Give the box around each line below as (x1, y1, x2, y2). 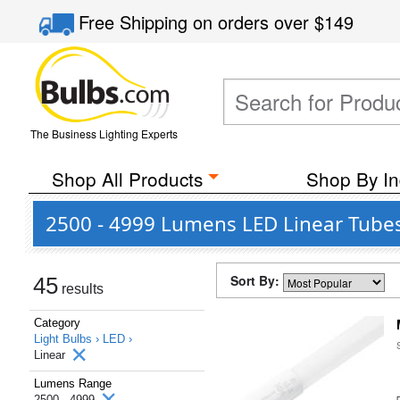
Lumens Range (34, 377, 112, 390)
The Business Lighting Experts (29, 126, 178, 141)
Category (34, 316, 80, 329)
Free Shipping (79, 9, 194, 35)
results (58, 281, 104, 296)
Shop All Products (51, 165, 203, 192)
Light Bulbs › (34, 332, 103, 346)
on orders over (193, 9, 315, 35)
